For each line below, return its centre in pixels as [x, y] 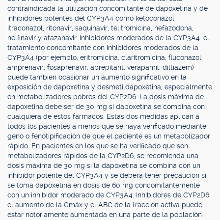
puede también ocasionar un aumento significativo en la [97, 77]
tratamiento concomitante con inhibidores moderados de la [103, 48]
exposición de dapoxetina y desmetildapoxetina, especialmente [110, 87]
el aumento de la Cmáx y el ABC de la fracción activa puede [105, 205]
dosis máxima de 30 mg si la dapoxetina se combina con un [104, 165]
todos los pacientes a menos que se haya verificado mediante [107, 126]
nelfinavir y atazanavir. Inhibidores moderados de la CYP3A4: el [108, 38]
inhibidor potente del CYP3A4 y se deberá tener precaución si [107, 175]
